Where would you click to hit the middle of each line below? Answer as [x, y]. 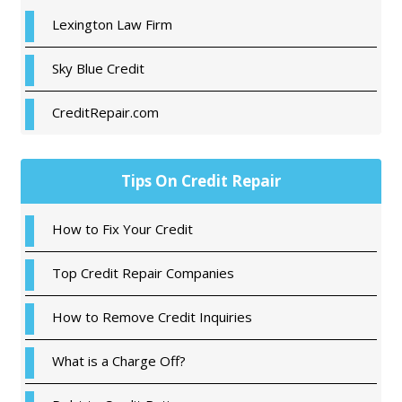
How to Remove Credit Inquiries [153, 317]
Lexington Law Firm [113, 24]
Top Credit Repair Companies [144, 273]
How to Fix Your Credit [123, 229]
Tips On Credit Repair [201, 181]
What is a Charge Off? [119, 361]
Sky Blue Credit [99, 68]
